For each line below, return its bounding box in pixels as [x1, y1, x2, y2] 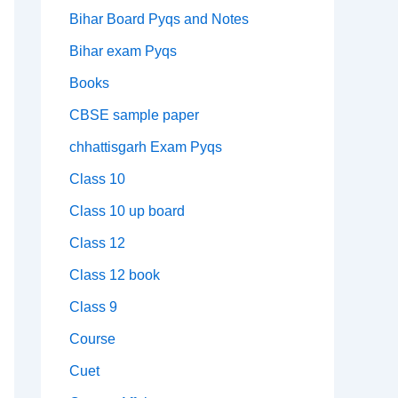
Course [69, 331, 115, 347]
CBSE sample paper [69, 107, 199, 123]
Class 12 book [69, 267, 160, 283]
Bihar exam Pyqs [69, 44, 177, 60]
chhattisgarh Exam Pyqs [69, 139, 222, 155]
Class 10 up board [69, 203, 185, 219]
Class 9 [69, 299, 117, 315]
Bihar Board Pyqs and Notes [69, 12, 249, 28]
